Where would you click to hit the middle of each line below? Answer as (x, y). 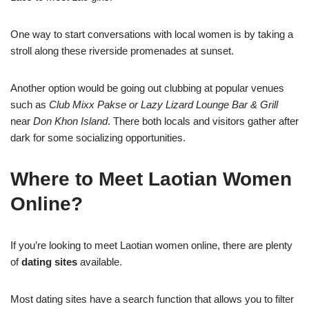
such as (30, 104)
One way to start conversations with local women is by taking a (152, 34)
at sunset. (210, 50)
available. (100, 261)
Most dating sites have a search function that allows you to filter (152, 299)
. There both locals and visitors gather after (203, 121)
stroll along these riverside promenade (96, 50)
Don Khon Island (70, 121)
